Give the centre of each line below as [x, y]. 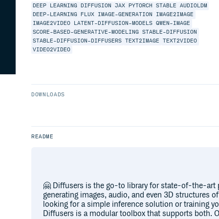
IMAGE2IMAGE [175, 15]
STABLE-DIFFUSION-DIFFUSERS [77, 41]
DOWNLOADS [48, 95]
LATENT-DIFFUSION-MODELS [113, 23]
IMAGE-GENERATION [125, 15]
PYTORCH [141, 6]
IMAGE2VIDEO [52, 23]
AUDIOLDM [193, 6]
